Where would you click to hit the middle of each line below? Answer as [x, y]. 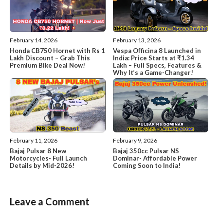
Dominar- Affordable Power [155, 158]
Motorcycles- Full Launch [48, 158]
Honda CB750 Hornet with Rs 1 [57, 51]
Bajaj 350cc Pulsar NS [146, 151]
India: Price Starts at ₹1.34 [153, 58]
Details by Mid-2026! [42, 166]
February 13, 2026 [136, 40]
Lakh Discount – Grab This [50, 58]
